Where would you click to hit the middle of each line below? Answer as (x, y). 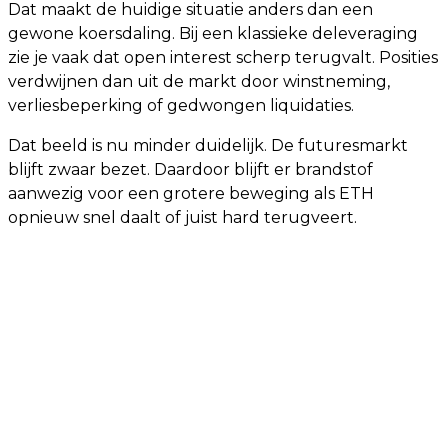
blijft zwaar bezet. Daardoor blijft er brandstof (190, 169)
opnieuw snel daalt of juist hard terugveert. (182, 217)
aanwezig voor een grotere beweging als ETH (191, 193)
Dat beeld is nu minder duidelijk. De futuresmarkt (208, 145)
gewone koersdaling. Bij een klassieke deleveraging (213, 33)
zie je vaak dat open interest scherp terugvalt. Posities (223, 57)
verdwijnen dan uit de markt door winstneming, (199, 81)
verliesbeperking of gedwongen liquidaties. (181, 105)
